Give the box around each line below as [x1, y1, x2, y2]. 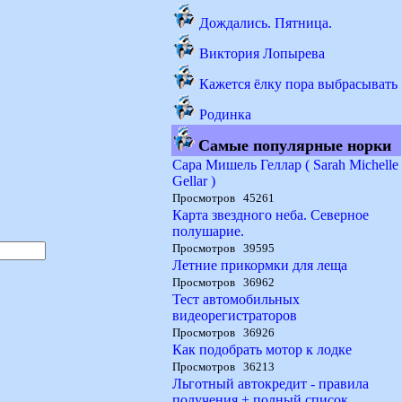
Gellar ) [172, 173, 215, 188]
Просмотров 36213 [172, 360, 275, 373]
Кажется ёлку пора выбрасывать [199, 76, 398, 92]
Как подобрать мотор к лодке [172, 342, 352, 357]
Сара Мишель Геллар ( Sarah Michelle [172, 157, 398, 172]
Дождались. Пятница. [199, 15, 332, 31]
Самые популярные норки [198, 136, 391, 154]
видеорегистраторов [172, 308, 297, 323]
